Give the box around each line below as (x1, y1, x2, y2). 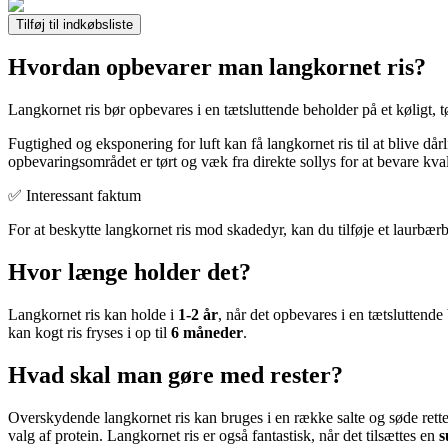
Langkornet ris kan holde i (8, 306, 178, 324)
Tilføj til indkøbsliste (16, 16, 133, 32)
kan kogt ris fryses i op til (8, 324, 171, 342)
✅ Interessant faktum (8, 187, 141, 205)
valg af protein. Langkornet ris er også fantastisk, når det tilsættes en (8, 426, 439, 444)
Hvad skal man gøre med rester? (8, 362, 343, 389)
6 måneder (171, 324, 243, 342)
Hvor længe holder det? (8, 259, 251, 286)
